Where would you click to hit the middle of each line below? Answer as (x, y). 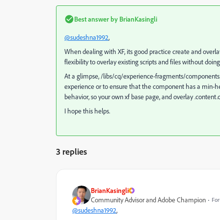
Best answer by (96, 19)
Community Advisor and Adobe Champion (148, 200)
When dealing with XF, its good (107, 52)
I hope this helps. (87, 111)
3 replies (71, 151)
